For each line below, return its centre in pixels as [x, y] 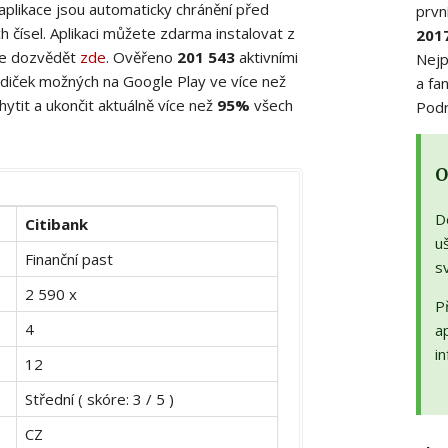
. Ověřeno [141, 56]
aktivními [266, 56]
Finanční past [69, 258]
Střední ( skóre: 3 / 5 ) [99, 398]
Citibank [56, 223]
